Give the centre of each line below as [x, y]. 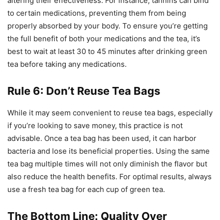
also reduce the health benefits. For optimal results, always [110, 176]
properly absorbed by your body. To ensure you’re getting [108, 26]
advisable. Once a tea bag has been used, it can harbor [102, 138]
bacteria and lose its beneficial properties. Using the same [109, 151]
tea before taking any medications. [67, 64]
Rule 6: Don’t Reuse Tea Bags [84, 91]
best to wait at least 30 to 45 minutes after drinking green [107, 51]
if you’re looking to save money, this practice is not [95, 125]
